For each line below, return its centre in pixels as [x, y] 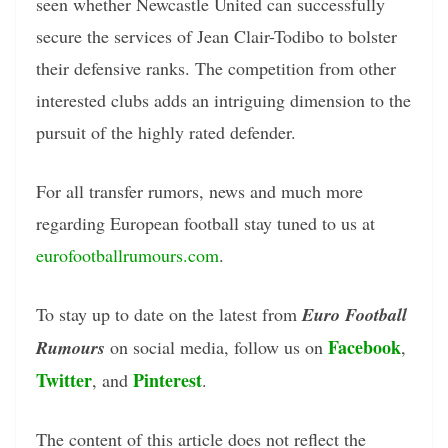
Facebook [364, 346]
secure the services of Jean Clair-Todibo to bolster [216, 35]
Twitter [64, 379]
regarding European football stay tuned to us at [205, 222]
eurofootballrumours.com [127, 254]
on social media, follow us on [216, 346]
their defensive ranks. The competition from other [216, 67]
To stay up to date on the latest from [169, 313]
